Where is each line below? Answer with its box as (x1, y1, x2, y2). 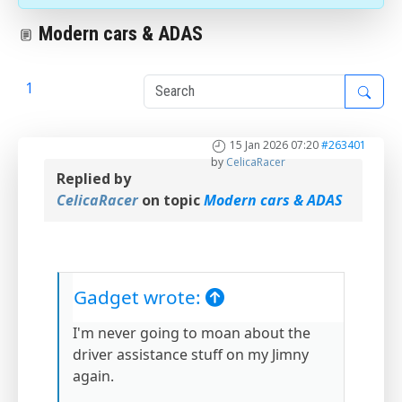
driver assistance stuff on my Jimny (73, 345, 309, 365)
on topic (138, 190, 204, 211)
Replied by (57, 169, 131, 189)
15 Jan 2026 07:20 (230, 137, 319, 153)
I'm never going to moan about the (73, 323, 310, 344)
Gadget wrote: (74, 284, 205, 310)
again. (73, 366, 114, 387)
